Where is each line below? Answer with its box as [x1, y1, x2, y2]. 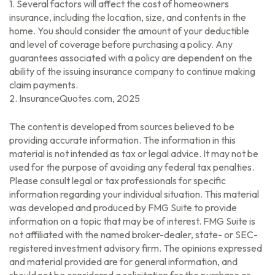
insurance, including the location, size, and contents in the [9, 11, 246, 23]
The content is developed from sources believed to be [9, 120, 234, 133]
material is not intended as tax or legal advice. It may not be [9, 147, 258, 160]
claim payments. [9, 79, 78, 91]
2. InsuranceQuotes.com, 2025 [9, 92, 140, 104]
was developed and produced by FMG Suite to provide [9, 201, 237, 214]
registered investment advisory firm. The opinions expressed [9, 242, 262, 254]
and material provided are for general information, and [9, 255, 238, 268]
